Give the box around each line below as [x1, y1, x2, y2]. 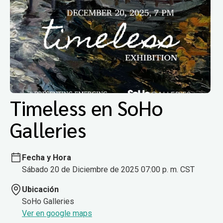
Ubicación [22, 184, 59, 194]
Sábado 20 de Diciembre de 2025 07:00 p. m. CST [22, 164, 195, 174]
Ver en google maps [22, 208, 92, 218]
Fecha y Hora [22, 152, 71, 162]
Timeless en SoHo [10, 95, 163, 121]
